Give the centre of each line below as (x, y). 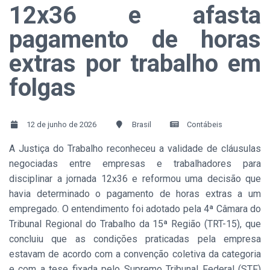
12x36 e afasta (135, 15)
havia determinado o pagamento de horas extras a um (135, 194)
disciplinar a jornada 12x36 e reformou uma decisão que (135, 179)
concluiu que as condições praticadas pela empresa (135, 239)
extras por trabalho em (135, 64)
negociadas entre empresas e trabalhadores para (135, 164)
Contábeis (204, 125)
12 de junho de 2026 (61, 125)
